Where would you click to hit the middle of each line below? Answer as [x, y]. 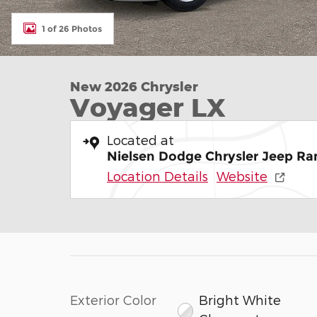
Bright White [240, 300]
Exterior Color [113, 300]
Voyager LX [148, 107]
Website [242, 176]
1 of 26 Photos [72, 28]
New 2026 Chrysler [134, 86]
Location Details [157, 176]
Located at [140, 140]
